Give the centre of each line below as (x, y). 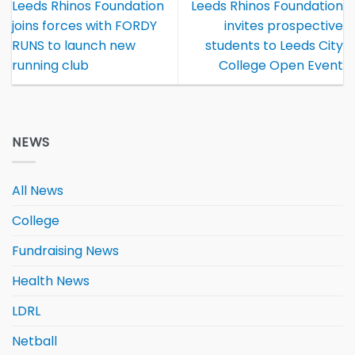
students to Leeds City (274, 45)
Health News (51, 281)
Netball (34, 341)
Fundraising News (65, 250)
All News (38, 190)
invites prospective (284, 25)
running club (50, 65)
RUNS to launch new (74, 45)
